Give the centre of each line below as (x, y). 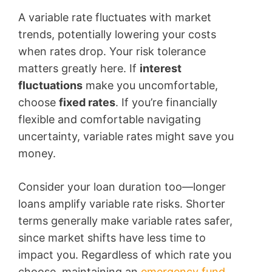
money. (37, 154)
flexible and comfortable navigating (110, 120)
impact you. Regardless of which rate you (125, 255)
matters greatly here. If (79, 69)
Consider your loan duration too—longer (122, 187)
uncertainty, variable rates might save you (126, 137)
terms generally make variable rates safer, (125, 221)
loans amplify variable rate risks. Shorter (122, 204)
